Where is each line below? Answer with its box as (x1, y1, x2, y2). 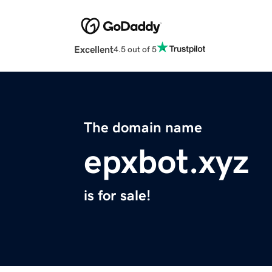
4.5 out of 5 (114, 44, 157, 53)
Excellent (74, 44, 114, 55)
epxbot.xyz (84, 144, 249, 179)
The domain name (84, 120, 202, 135)
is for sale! (84, 188, 151, 203)
